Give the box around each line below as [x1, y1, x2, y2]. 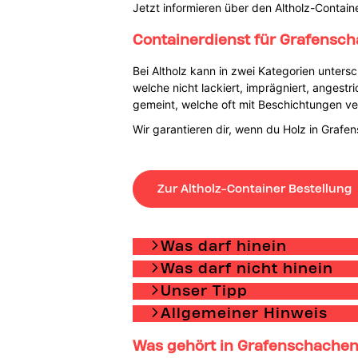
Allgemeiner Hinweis [160, 303, 328, 322]
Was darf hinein [160, 236, 287, 255]
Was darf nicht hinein [160, 258, 333, 277]
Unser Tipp [160, 280, 248, 300]
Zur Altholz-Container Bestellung [157, 181, 352, 196]
